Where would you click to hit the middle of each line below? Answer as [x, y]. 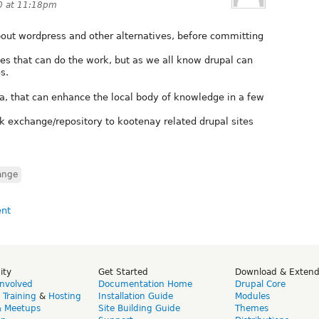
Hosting [65, 296]
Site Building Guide [139, 308]
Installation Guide [136, 296]
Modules [252, 296]
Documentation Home [145, 284]
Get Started [123, 272]
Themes [252, 308]
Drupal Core [260, 284]
